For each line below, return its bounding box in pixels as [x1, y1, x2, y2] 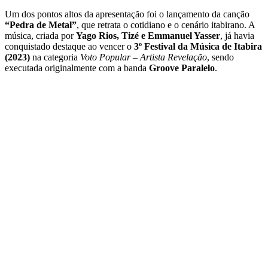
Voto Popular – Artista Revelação [80, 51, 207, 62]
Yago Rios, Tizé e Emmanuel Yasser [76, 30, 220, 41]
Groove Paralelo [149, 62, 215, 73]
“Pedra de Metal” [5, 19, 77, 30]
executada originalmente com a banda [5, 62, 149, 73]
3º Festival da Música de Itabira [134, 41, 262, 51]
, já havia [220, 30, 254, 41]
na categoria [30, 51, 80, 62]
